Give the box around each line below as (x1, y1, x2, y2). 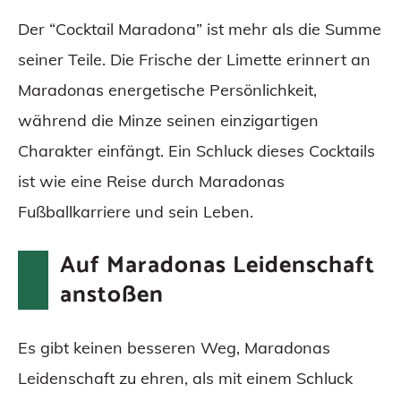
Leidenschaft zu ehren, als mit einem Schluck (18, 368, 353, 389)
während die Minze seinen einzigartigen (18, 110, 319, 132)
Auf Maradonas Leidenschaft (59, 246, 375, 286)
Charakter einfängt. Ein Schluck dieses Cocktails (18, 141, 375, 162)
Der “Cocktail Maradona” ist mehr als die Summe (18, 19, 381, 40)
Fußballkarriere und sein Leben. (18, 201, 253, 223)
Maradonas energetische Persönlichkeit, (18, 80, 317, 101)
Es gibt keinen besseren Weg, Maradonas (18, 337, 330, 359)
